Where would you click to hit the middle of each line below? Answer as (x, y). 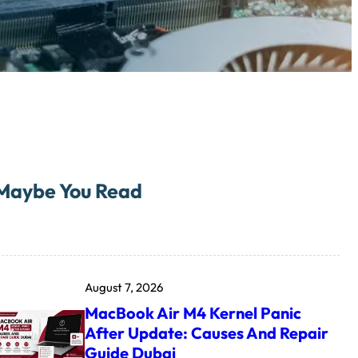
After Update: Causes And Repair (207, 332)
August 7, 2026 (124, 287)
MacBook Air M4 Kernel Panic (193, 312)
